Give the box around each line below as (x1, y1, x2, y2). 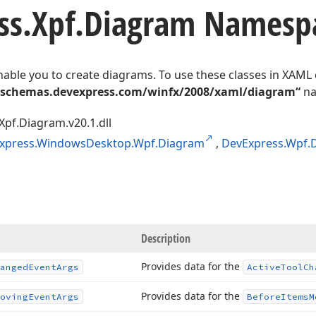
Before (247, 291, 281, 302)
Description (141, 231, 190, 246)
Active (247, 262, 281, 272)
